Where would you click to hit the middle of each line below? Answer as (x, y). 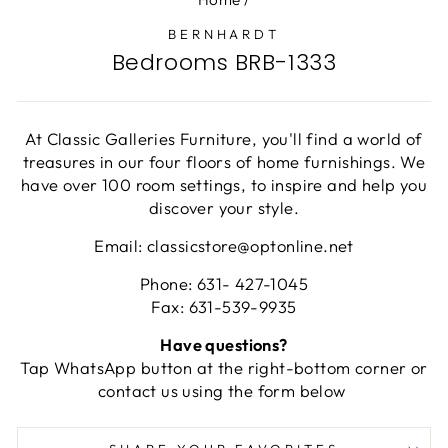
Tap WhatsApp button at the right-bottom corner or (224, 368)
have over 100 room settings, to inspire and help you (224, 185)
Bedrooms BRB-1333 (224, 63)
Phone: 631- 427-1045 (224, 284)
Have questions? (224, 345)
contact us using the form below (224, 391)
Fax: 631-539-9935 (224, 307)
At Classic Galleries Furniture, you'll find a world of (224, 139)
